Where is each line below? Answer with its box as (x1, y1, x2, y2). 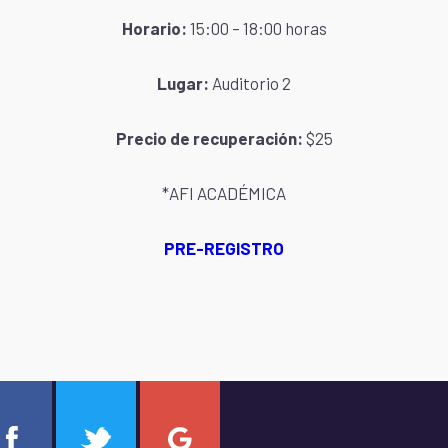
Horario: (121, 18, 187, 38)
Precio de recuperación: (115, 128, 306, 148)
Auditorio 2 (209, 73, 291, 93)
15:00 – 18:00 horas (186, 18, 327, 38)
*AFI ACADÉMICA (162, 183, 286, 203)
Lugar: (157, 73, 209, 93)
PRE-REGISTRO (164, 238, 284, 258)
